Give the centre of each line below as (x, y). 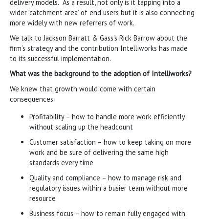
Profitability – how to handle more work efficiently (107, 116)
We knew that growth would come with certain (83, 88)
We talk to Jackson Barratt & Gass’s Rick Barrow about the (99, 38)
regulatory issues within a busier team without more (109, 188)
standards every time (61, 162)
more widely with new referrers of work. (72, 22)
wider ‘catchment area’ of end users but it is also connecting (102, 12)
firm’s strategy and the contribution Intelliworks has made (99, 48)
